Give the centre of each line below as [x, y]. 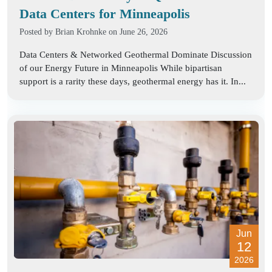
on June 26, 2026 [137, 32]
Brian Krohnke [81, 32]
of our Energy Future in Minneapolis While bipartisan [121, 68]
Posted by [37, 32]
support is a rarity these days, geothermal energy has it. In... [133, 81]
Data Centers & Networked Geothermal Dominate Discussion [136, 54]
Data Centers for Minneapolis [105, 13]
